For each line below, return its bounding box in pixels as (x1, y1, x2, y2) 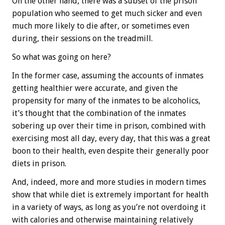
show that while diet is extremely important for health (12, 190, 208, 200)
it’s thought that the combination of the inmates (12, 108, 186, 119)
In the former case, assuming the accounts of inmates (12, 71, 203, 81)
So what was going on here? (12, 52, 111, 62)
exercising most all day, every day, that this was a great (12, 134, 210, 144)
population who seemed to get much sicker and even (12, 9, 202, 19)
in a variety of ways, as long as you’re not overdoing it (12, 202, 206, 212)
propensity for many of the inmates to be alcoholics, (12, 96, 200, 106)
